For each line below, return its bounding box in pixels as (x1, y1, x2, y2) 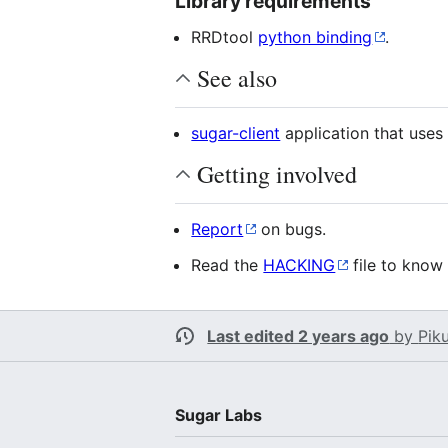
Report (191, 218, 244, 239)
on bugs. (256, 218, 327, 239)
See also (197, 61, 278, 94)
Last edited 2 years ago (207, 325, 390, 346)
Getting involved (197, 157, 358, 190)
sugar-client (191, 122, 281, 143)
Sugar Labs (175, 404, 263, 425)
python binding (258, 26, 373, 47)
